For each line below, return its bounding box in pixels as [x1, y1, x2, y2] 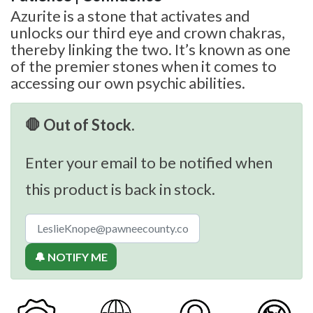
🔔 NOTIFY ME [34, 249, 108, 263]
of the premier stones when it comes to [10, 56, 277, 75]
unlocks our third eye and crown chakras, [10, 22, 285, 42]
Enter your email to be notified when [25, 152, 272, 172]
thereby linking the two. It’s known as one [10, 39, 291, 59]
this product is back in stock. [25, 179, 215, 198]
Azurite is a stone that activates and [10, 6, 250, 25]
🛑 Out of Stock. [25, 115, 135, 134]
